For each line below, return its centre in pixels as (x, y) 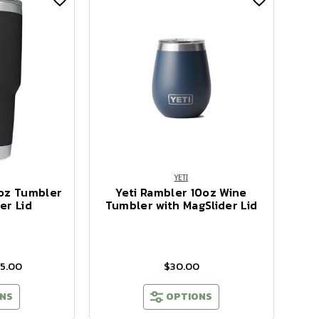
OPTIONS (189, 296)
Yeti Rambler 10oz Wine (181, 192)
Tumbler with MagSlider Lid (181, 205)
